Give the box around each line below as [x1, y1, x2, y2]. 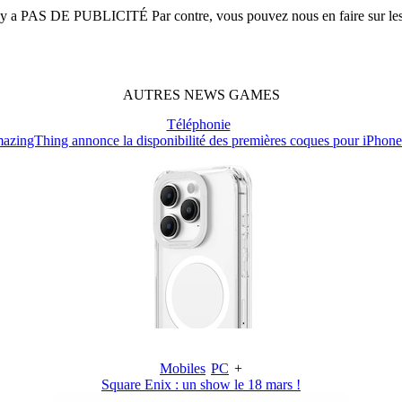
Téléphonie [166, 116, 231, 132]
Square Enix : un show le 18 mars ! [101, 376, 301, 392]
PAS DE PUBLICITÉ [20, 7, 148, 23]
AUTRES [122, 86, 184, 102]
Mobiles [160, 360, 205, 376]
